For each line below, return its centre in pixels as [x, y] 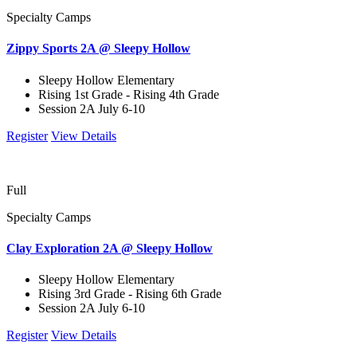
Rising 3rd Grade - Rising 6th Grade [130, 294]
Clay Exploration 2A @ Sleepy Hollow [110, 248]
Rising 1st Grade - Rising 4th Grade [129, 94]
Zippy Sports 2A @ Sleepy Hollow [98, 49]
